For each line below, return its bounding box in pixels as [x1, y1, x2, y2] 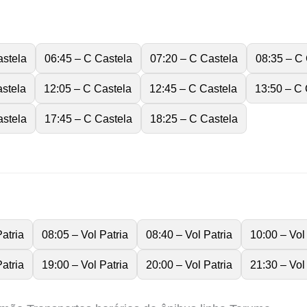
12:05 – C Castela [44, 82, 132, 95]
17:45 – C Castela [45, 112, 132, 125]
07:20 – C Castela [150, 51, 238, 64]
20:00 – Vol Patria [146, 258, 232, 271]
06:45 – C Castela [45, 51, 132, 64]
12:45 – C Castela [149, 82, 237, 95]
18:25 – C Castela [150, 112, 238, 125]
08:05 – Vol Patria [42, 228, 128, 241]
